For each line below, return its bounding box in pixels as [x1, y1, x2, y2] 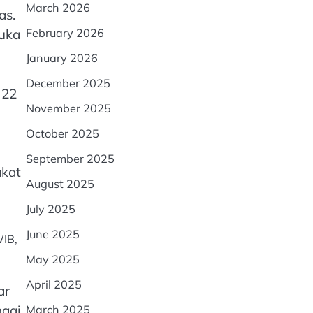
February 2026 [25, 26, 104, 40]
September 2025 [25, 152, 115, 166]
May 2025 [25, 252, 80, 266]
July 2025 [25, 202, 75, 216]
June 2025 [25, 227, 80, 241]
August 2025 [25, 177, 94, 191]
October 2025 [25, 126, 99, 140]
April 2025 [25, 277, 82, 291]
